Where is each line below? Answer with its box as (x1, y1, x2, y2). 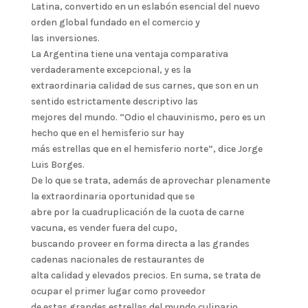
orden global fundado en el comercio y (30, 16, 200, 29)
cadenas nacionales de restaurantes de (30, 254, 204, 266)
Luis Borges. (30, 159, 85, 171)
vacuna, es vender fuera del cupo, (30, 222, 177, 234)
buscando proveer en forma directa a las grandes (30, 238, 250, 250)
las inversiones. (30, 32, 100, 45)
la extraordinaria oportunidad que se (30, 190, 195, 203)
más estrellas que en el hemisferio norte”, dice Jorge (30, 143, 263, 155)
